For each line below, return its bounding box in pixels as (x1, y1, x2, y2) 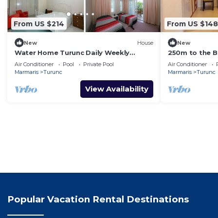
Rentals (15, 57, 41, 66)
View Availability (85, 84, 148, 94)
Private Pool (83, 61, 114, 68)
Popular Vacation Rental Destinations (7, 194, 189, 205)
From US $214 (14, 19, 64, 28)
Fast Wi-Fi (168, 57, 203, 66)
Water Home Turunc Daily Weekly (15, 49, 130, 57)
